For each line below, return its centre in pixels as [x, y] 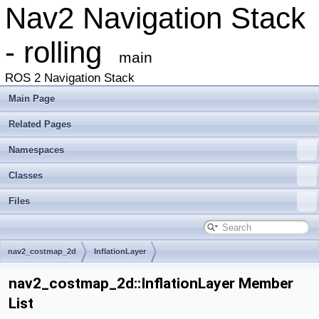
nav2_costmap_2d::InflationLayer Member [151, 283]
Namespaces [36, 150]
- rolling [62, 52]
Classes [26, 176]
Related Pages [40, 124]
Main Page [32, 99]
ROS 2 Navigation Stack [70, 78]
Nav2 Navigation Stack [155, 18]
